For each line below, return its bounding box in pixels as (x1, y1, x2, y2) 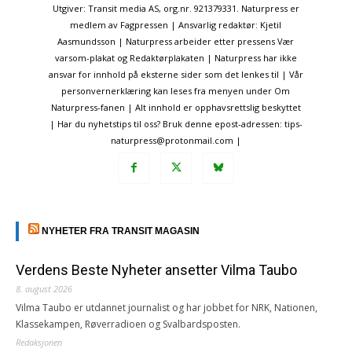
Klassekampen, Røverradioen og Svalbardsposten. (16, 317, 240, 332)
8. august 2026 (16, 283, 72, 295)
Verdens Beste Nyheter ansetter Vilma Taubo (16, 262, 297, 279)
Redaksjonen (16, 336, 62, 349)
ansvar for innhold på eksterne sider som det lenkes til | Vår (48, 68, 303, 81)
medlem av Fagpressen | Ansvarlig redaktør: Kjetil (70, 19, 282, 31)
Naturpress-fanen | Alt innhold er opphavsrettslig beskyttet (50, 101, 301, 114)
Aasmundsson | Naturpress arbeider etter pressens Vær (57, 35, 295, 48)
